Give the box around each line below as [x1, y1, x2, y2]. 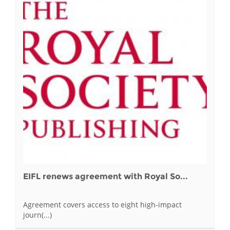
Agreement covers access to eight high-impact [23, 199, 182, 209]
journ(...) [23, 209, 52, 220]
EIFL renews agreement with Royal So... [23, 171, 188, 182]
